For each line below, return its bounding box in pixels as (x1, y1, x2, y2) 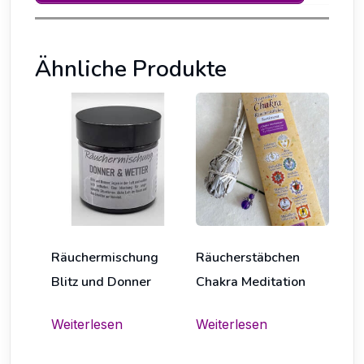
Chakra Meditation (195, 273, 305, 292)
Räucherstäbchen (195, 249, 300, 267)
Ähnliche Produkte (35, 54, 227, 85)
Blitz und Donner (51, 273, 151, 292)
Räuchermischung (51, 249, 158, 267)
